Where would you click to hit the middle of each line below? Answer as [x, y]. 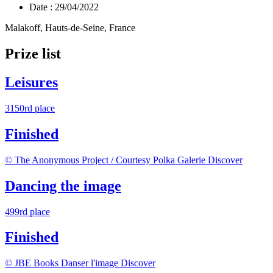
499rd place [27, 211]
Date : [41, 7]
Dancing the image [63, 186]
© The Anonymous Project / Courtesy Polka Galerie [105, 160]
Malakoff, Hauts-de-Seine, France [70, 28]
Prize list [33, 54]
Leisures [31, 82]
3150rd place [30, 108]
